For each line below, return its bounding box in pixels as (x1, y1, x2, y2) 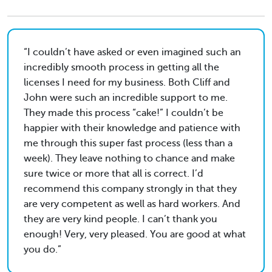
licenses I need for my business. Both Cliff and (24, 77, 230, 89)
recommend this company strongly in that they (24, 183, 237, 195)
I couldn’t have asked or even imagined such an (27, 47, 241, 58)
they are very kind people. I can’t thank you (24, 214, 217, 225)
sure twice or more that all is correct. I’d (24, 168, 203, 180)
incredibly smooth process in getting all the (24, 62, 219, 73)
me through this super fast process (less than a (24, 138, 233, 149)
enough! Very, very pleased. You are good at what (24, 229, 246, 240)
